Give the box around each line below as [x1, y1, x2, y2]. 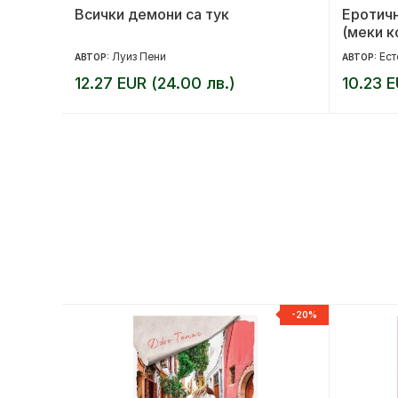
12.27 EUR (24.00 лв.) [75, 73, 235, 92]
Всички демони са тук [75, 4, 229, 23]
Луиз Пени [112, 49, 166, 63]
